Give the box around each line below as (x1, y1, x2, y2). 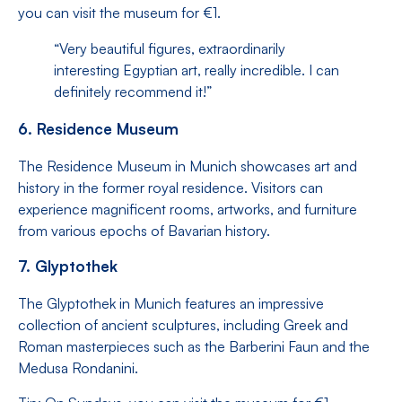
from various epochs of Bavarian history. (18, 221, 270, 240)
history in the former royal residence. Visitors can (18, 178, 323, 197)
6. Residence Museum (18, 118, 179, 138)
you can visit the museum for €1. (18, 3, 221, 22)
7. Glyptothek (18, 257, 118, 276)
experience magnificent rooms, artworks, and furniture (18, 199, 357, 218)
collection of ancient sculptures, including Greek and (18, 316, 348, 335)
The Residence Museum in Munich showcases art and (18, 156, 357, 175)
